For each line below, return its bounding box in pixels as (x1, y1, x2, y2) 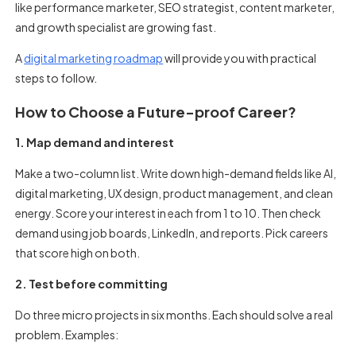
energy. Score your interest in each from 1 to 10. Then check (15, 206, 322, 220)
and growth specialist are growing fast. (15, 20, 217, 34)
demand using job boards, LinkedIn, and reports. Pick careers (15, 226, 329, 240)
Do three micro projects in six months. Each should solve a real (15, 308, 334, 322)
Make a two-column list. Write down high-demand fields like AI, (15, 166, 337, 180)
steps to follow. (15, 71, 98, 85)
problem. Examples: (15, 327, 119, 342)
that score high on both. (15, 246, 141, 260)
